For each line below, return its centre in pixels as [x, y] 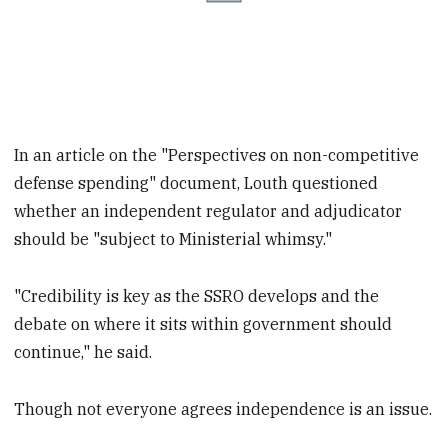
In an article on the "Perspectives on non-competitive [217, 155]
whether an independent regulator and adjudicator [208, 211]
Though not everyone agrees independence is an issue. [223, 408]
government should [318, 324]
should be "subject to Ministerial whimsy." [173, 239]
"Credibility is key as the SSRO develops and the [197, 296]
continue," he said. [83, 352]
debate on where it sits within [129, 324]
